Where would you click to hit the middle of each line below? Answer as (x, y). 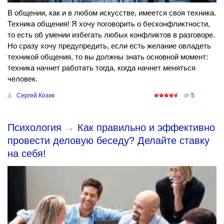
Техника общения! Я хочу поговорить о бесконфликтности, (109, 24)
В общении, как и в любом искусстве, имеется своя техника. (112, 13)
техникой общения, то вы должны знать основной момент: (108, 57)
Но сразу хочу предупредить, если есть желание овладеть (109, 46)
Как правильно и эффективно (146, 128)
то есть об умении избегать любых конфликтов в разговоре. (111, 35)
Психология (34, 128)
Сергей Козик (35, 96)
